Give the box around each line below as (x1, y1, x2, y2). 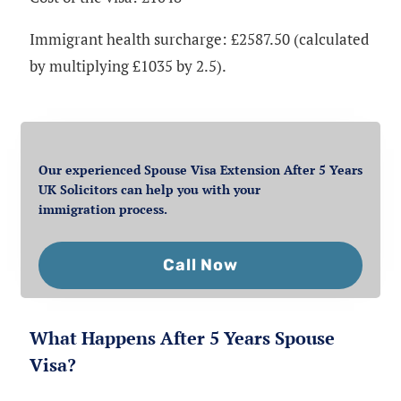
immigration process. (38, 200, 167, 218)
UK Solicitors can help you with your (38, 181, 260, 199)
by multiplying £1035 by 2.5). (30, 55, 226, 76)
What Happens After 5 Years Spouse (30, 326, 335, 351)
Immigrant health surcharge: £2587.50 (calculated (30, 28, 369, 49)
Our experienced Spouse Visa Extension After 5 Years (38, 161, 363, 179)
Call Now (163, 255, 238, 276)
